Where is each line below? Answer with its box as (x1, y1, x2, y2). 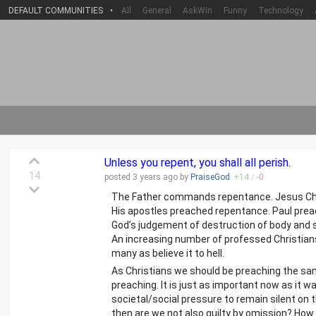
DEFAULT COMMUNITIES (8, 6, 103, 16)
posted (104, 172, 133, 182)
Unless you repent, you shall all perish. (104, 156, 291, 169)
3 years (133, 172, 161, 182)
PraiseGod (190, 172, 230, 182)
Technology (258, 6, 303, 16)
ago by (161, 172, 190, 182)
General (142, 6, 171, 16)
